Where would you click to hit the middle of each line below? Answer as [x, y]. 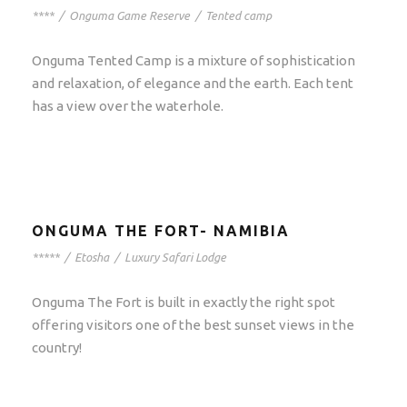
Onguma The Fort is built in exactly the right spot [184, 303]
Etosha [92, 258]
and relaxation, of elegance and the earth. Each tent [193, 84]
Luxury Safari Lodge [175, 258]
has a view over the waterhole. [128, 106]
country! [57, 348]
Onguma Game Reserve [129, 16]
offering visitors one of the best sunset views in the [193, 325]
